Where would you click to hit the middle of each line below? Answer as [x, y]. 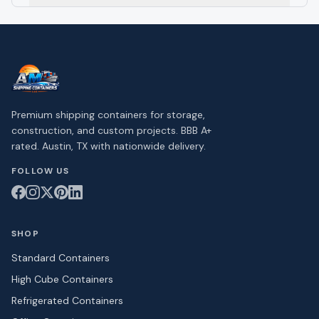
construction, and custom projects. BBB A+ [111, 130]
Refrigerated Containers [67, 300]
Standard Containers [61, 258]
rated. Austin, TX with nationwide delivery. [109, 146]
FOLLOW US [40, 171]
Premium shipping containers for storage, [108, 115]
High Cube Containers [62, 279]
